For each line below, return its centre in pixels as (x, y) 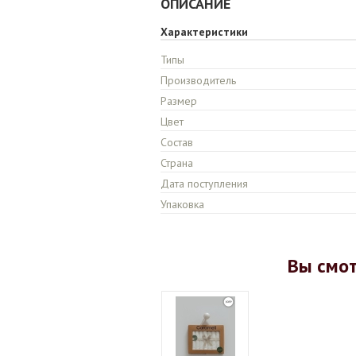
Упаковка (182, 204)
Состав (177, 142)
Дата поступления (204, 184)
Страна (177, 163)
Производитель (198, 80)
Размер (179, 101)
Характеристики (204, 32)
